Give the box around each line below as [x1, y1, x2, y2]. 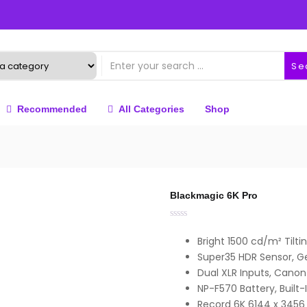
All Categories [119, 103, 184, 114]
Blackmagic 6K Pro [170, 190, 258, 201]
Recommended [17, 103, 87, 114]
